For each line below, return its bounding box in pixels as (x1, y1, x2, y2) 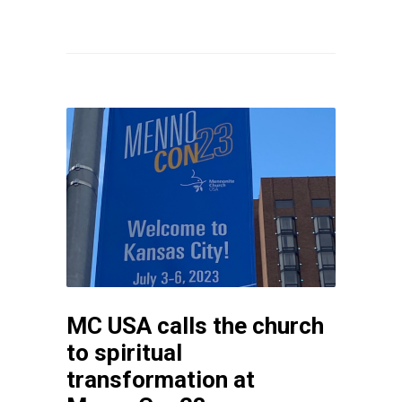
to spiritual (66, 338, 182, 366)
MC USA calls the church (66, 311, 324, 339)
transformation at (66, 365, 255, 393)
